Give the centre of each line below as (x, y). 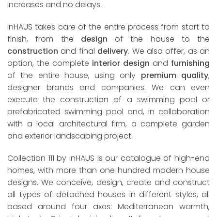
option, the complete (50, 63)
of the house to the (158, 39)
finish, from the (44, 39)
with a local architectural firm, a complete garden (108, 124)
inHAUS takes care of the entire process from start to (108, 27)
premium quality (175, 75)
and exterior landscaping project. (70, 136)
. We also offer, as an (169, 51)
